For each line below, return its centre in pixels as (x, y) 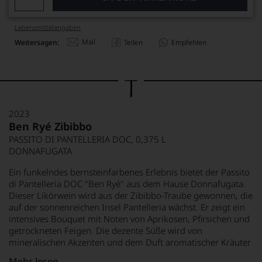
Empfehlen (189, 42)
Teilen (133, 42)
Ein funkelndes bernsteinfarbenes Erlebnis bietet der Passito (129, 172)
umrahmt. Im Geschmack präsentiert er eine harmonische (125, 254)
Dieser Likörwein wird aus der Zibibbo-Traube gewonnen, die (131, 195)
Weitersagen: (37, 42)
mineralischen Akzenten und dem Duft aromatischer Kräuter (130, 242)
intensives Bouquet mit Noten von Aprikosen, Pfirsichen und (129, 219)
